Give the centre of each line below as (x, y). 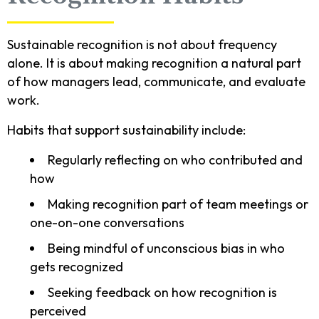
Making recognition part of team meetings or (178, 204)
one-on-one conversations (107, 222)
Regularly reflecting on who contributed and (175, 159)
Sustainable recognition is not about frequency (142, 44)
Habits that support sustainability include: (126, 130)
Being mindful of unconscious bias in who (166, 248)
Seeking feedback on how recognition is (162, 292)
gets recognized (77, 266)
